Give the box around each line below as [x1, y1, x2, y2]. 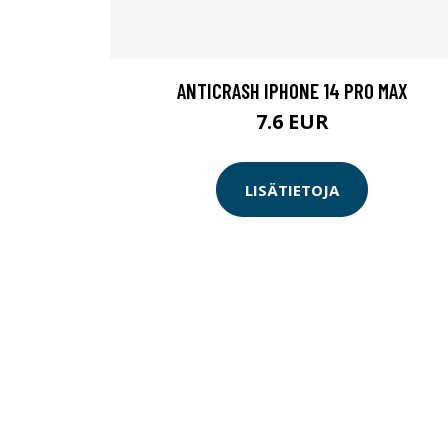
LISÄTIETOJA [245, 179, 339, 200]
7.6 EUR [255, 108, 329, 136]
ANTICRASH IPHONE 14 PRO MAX [176, 78, 408, 104]
